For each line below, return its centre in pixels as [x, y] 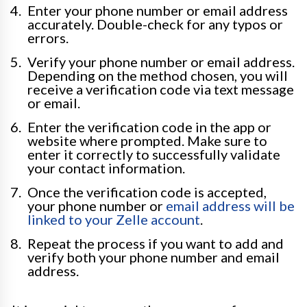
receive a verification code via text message [161, 89]
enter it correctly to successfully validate [154, 155]
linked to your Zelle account [114, 220]
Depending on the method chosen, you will [158, 76]
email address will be [230, 206]
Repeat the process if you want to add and [156, 244]
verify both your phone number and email [153, 257]
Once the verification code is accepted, [147, 192]
